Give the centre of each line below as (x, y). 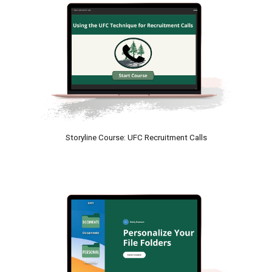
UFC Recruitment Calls (167, 137)
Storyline (81, 137)
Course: (112, 137)
